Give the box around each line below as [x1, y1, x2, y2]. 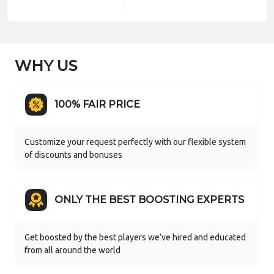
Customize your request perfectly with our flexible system [24, 137, 246, 147]
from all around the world [24, 245, 120, 256]
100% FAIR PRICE [54, 98, 140, 111]
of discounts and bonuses [24, 150, 122, 160]
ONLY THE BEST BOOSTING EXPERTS [54, 194, 244, 206]
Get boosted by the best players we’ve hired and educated [24, 232, 246, 243]
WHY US [15, 57, 77, 75]
